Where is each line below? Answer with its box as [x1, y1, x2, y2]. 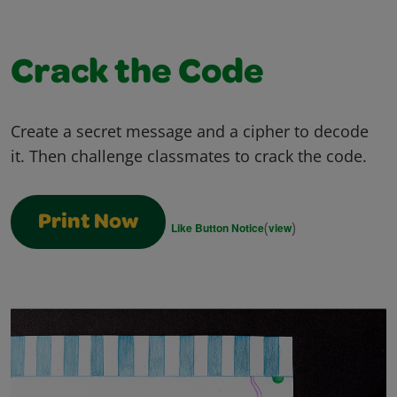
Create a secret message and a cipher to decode [11, 120, 369, 142]
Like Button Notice [171, 219, 264, 236]
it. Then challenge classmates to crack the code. [11, 144, 367, 167]
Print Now [38, 212, 138, 234]
